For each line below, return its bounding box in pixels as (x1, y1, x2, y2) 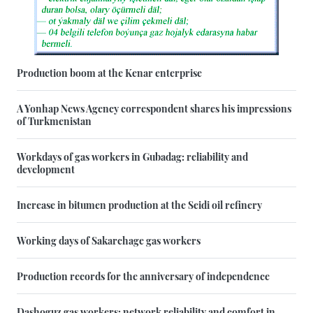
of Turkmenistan (17, 113, 92, 128)
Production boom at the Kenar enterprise (17, 65, 202, 80)
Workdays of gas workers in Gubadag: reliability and (17, 149, 248, 163)
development (17, 161, 75, 176)
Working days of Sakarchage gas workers (17, 233, 201, 247)
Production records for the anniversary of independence (17, 268, 270, 283)
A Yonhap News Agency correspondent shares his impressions (17, 101, 291, 115)
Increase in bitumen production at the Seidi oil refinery (17, 197, 262, 212)
